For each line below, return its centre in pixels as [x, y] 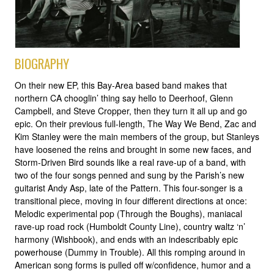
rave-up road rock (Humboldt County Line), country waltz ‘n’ [130, 227]
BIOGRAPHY [42, 63]
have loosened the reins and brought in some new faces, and [133, 150]
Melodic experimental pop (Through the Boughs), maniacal [128, 214]
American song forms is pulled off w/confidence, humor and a [133, 265]
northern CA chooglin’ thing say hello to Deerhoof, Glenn [124, 98]
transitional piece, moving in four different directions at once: [131, 201]
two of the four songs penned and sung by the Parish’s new [129, 175]
